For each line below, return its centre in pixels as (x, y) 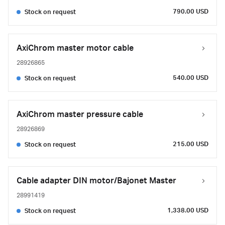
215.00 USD (191, 144)
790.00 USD (191, 12)
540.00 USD (191, 78)
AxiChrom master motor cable (75, 48)
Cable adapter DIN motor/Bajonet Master (96, 181)
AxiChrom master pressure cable (80, 115)
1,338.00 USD (188, 210)
